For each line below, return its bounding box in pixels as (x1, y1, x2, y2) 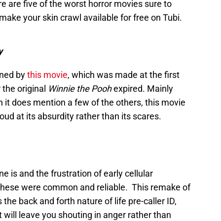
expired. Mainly (111, 83, 173, 94)
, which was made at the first (68, 70, 180, 80)
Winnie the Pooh (48, 83, 111, 94)
